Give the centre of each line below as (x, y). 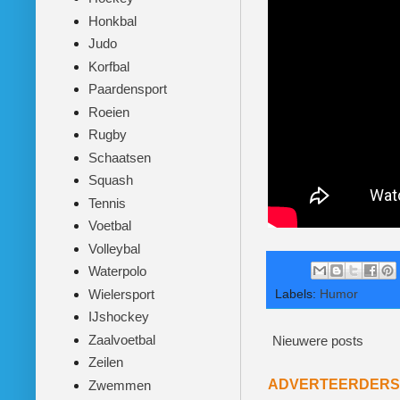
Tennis (107, 203)
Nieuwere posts (318, 341)
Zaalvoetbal (121, 339)
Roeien (108, 112)
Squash (110, 180)
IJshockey (118, 317)
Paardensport (127, 89)
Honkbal (112, 21)
